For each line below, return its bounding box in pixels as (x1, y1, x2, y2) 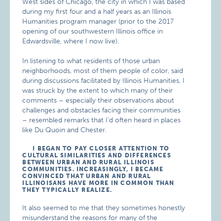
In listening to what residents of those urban (22, 57, 160, 65)
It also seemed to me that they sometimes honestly (22, 204, 185, 212)
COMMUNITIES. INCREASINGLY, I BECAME (22, 166, 164, 173)
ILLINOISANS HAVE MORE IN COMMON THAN (22, 180, 175, 186)
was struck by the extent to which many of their (22, 86, 173, 95)
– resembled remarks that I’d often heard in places (22, 116, 181, 124)
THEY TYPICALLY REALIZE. (22, 186, 112, 193)
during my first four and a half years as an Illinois (22, 7, 172, 16)
